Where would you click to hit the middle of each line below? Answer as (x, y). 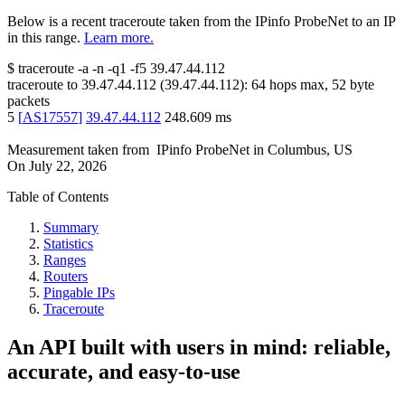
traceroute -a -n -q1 (72, 69)
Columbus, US (310, 150)
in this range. (44, 38)
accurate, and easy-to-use (124, 372)
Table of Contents (58, 197)
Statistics (68, 244)
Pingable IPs (79, 293)
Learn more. (119, 38)
